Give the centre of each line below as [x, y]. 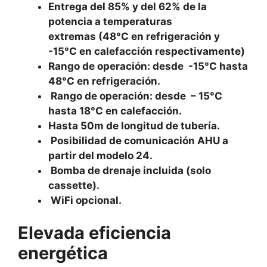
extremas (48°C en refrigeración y [134, 36]
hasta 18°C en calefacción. [116, 111]
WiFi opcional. [85, 200]
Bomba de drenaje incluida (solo [130, 170]
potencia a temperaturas [110, 21]
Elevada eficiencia [94, 233]
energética [63, 253]
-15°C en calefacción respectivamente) [147, 51]
